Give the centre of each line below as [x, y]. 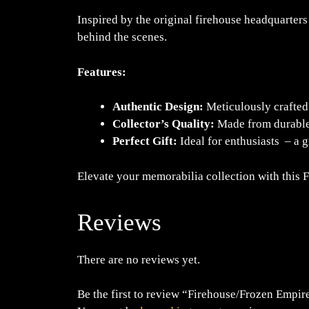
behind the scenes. [122, 37]
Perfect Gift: [145, 141]
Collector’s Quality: [163, 124]
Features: [102, 72]
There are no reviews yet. [139, 259]
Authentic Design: [158, 107]
